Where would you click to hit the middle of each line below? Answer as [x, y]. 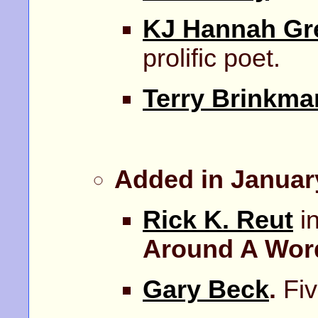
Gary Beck [206, 289]
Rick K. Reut [218, 220]
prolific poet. [212, 58]
